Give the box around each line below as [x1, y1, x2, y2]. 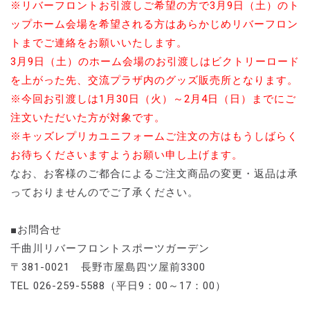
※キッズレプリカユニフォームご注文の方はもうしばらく [10, 130, 298, 143]
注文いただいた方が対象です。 [10, 111, 165, 125]
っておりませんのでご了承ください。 [10, 186, 199, 199]
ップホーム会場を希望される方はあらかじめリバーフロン [10, 18, 298, 31]
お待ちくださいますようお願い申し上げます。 [10, 149, 243, 162]
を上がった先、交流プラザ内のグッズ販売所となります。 [10, 74, 298, 87]
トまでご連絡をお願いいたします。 [10, 37, 188, 50]
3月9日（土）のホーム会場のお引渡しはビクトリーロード [10, 55, 300, 69]
